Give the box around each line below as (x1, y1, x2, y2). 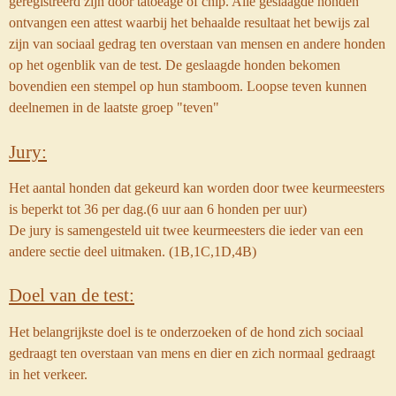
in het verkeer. (9, 365, 88, 383)
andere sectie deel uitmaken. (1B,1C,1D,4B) (9, 242, 256, 260)
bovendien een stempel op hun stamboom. (9, 78, 247, 95)
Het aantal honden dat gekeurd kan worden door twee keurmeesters (9, 179, 385, 196)
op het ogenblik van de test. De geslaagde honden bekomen (9, 57, 340, 74)
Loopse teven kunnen (247, 78, 367, 95)
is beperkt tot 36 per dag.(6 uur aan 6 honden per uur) (9, 200, 307, 217)
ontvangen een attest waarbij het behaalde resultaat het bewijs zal (9, 14, 369, 32)
